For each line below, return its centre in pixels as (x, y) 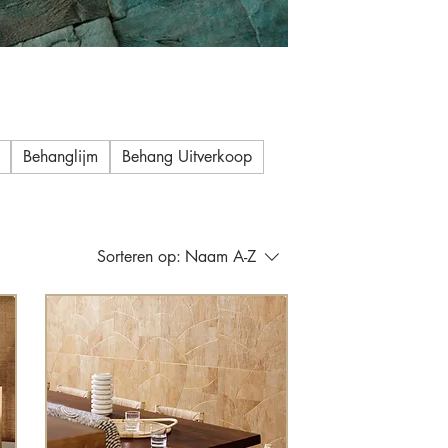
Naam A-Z (220, 256)
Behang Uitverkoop (187, 156)
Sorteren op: (139, 256)
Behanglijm (60, 156)
